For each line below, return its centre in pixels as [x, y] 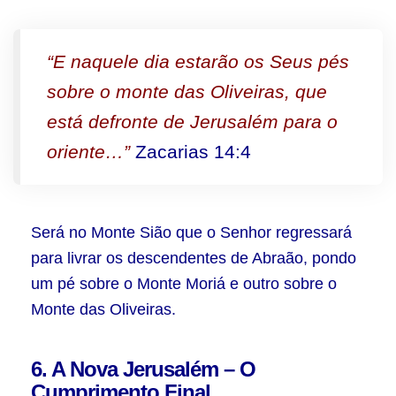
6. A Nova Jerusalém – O [143, 369]
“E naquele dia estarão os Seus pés [198, 61]
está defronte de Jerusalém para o [192, 122]
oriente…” [88, 152]
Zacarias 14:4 [190, 152]
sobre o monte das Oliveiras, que [187, 91]
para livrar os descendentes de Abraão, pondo [194, 258]
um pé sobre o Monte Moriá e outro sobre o [184, 284]
